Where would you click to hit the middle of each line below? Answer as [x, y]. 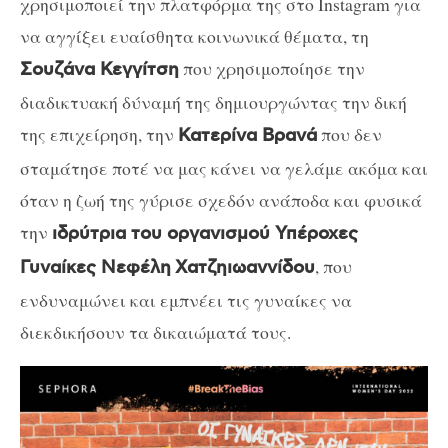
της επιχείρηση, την [99, 134]
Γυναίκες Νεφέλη [95, 268]
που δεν [349, 134]
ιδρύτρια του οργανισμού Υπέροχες [205, 234]
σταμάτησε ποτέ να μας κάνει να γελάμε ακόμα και [224, 168]
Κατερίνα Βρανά [247, 136]
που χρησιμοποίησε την [272, 68]
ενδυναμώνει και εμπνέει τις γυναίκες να [186, 300]
